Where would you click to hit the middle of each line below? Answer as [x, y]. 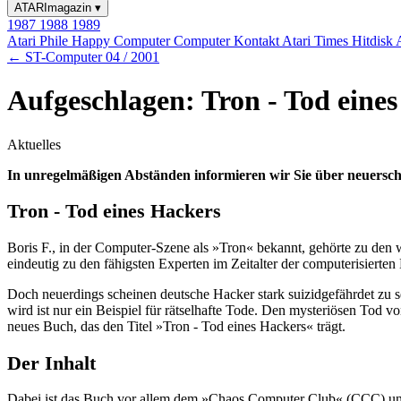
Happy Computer [123, 41]
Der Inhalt [51, 363]
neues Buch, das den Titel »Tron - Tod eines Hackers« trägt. [176, 327]
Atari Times [317, 41]
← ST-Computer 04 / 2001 [83, 57]
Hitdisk [374, 41]
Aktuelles [34, 144]
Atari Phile [39, 41]
